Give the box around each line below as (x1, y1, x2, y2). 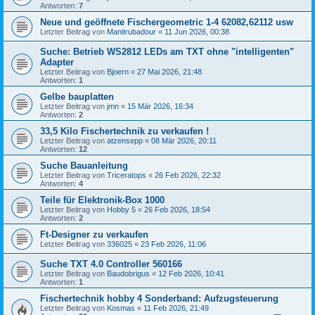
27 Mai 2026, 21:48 (137, 67, 202, 76)
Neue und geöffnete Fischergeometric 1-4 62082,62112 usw (40, 17, 293, 27)
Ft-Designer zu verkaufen (40, 229, 148, 240)
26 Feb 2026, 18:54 (144, 205, 210, 214)
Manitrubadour (107, 27, 156, 36)
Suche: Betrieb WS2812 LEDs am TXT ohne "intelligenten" (40, 46, 294, 57)
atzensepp (107, 136, 143, 145)
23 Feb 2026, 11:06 (141, 240, 206, 248)
